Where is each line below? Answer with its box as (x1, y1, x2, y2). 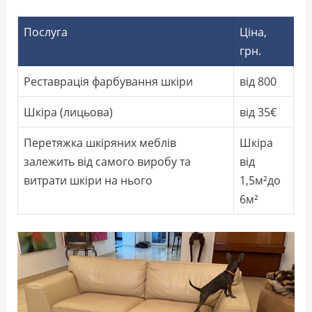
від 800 (240, 73, 277, 90)
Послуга (24, 24, 68, 40)
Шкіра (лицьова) (24, 104, 114, 120)
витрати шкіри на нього (24, 172, 153, 189)
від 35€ (240, 104, 277, 120)
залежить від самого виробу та (24, 153, 192, 170)
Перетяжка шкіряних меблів (24, 134, 177, 151)
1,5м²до (240, 172, 281, 189)
